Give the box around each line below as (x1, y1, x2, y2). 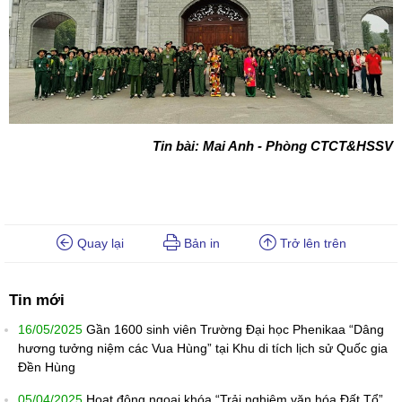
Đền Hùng (18, 359, 75, 374)
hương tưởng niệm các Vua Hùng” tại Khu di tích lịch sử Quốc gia (18, 340, 388, 355)
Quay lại (73, 235, 124, 250)
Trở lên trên (275, 235, 346, 250)
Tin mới (9, 291, 65, 309)
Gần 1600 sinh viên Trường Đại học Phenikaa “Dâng (86, 321, 384, 336)
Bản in (179, 235, 220, 250)
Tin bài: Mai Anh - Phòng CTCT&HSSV (153, 137, 393, 153)
